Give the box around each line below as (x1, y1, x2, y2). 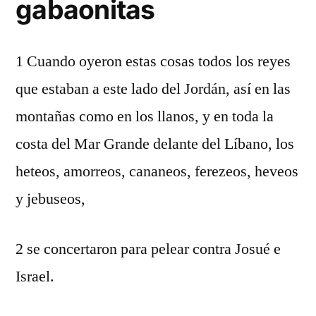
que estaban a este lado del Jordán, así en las (16, 79, 291, 99)
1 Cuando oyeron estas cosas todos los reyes (16, 51, 291, 71)
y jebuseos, (16, 189, 85, 209)
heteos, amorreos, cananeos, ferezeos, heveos (16, 162, 298, 181)
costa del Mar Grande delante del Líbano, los (16, 134, 294, 154)
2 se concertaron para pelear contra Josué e (16, 239, 281, 259)
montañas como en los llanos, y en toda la (16, 107, 274, 126)
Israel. (16, 267, 54, 286)
